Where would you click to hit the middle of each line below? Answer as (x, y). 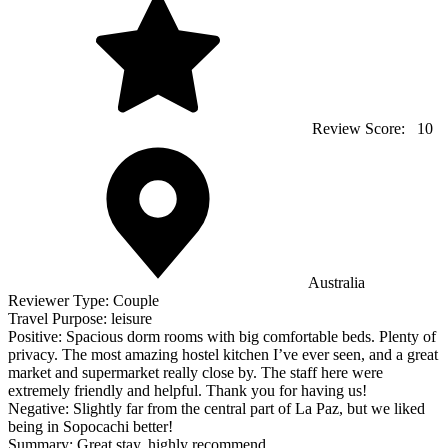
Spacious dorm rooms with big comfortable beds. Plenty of (251, 337)
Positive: (37, 337)
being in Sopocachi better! (90, 427)
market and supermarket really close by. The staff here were (195, 373)
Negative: (40, 409)
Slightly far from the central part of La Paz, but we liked (249, 409)
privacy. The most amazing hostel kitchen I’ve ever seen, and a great (223, 355)
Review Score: (360, 129)
